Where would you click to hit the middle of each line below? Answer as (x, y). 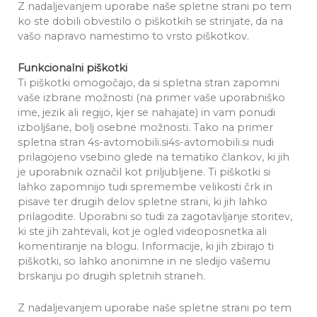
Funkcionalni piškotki (73, 68)
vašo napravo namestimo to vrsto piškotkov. (133, 36)
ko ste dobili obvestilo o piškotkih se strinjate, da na (150, 21)
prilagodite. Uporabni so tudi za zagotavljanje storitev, (155, 217)
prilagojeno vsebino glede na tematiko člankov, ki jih (154, 157)
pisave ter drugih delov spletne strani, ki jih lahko (143, 202)
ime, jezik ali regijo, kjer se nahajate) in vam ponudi (146, 113)
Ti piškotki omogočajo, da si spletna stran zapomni (149, 83)
